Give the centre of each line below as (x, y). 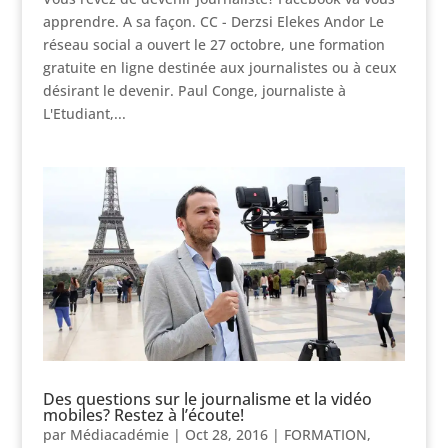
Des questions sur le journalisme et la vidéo (207, 398)
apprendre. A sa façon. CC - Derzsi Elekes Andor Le (213, 22)
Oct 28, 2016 (226, 434)
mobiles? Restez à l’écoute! (143, 414)
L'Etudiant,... (84, 114)
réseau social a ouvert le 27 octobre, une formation (213, 45)
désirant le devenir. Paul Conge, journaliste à (194, 91)
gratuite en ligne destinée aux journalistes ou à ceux (219, 68)
